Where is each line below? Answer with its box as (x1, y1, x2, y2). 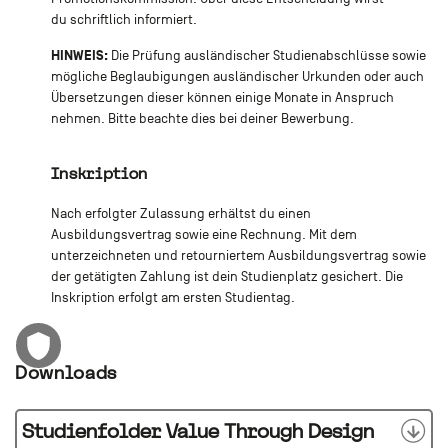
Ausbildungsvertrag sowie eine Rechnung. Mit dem (50, 227, 357, 243)
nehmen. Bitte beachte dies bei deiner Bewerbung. (50, 111, 354, 127)
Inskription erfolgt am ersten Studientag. (50, 290, 295, 306)
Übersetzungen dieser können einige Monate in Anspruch (50, 90, 394, 106)
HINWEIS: (50, 47, 108, 65)
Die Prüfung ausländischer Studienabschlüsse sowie (107, 48, 426, 64)
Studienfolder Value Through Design (22, 418, 374, 443)
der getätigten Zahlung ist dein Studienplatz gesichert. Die (50, 269, 403, 285)
